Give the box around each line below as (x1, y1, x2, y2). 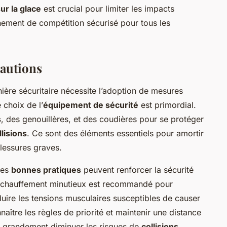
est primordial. (138, 100, 196, 110)
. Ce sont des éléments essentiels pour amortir (27, 128, 204, 139)
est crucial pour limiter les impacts (41, 4, 174, 14)
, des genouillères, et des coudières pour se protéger (1, 114, 204, 125)
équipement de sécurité (43, 100, 138, 110)
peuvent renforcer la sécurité (81, 165, 194, 175)
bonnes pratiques (11, 165, 81, 175)
